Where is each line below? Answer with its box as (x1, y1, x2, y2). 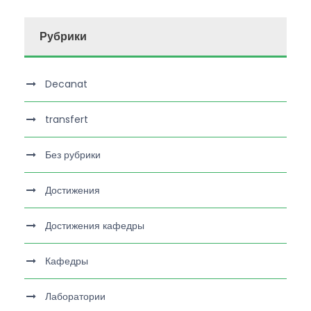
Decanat (45, 76, 87, 91)
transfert (45, 112, 88, 126)
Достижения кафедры (45, 218, 144, 233)
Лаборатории (45, 289, 106, 303)
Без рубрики (45, 147, 101, 162)
